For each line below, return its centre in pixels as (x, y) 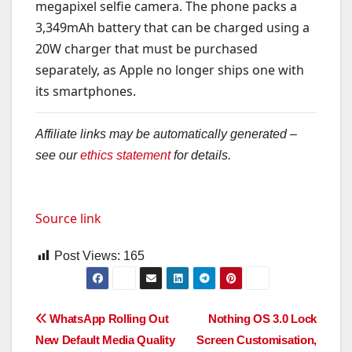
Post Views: (87, 255)
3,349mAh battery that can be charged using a (172, 28)
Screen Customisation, (257, 339)
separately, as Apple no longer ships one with (170, 70)
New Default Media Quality (105, 339)
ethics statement (125, 155)
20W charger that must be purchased (147, 49)
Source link (68, 218)
